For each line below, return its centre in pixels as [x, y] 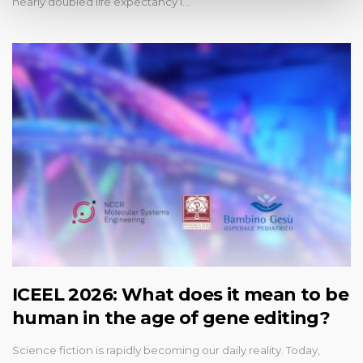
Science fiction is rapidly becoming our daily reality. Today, [166, 350]
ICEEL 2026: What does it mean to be [180, 294]
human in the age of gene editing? [171, 318]
